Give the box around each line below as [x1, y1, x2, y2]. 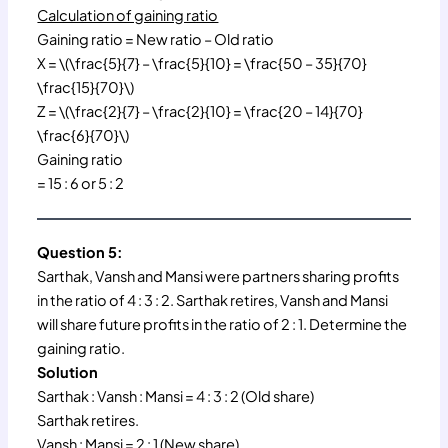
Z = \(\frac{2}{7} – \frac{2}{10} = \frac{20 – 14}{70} [37, 101, 364, 120]
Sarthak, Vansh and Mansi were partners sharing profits [37, 266, 400, 285]
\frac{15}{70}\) [37, 77, 135, 96]
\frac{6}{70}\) [37, 125, 130, 144]
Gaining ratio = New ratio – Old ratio [37, 29, 275, 48]
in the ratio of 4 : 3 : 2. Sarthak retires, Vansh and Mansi [37, 290, 389, 309]
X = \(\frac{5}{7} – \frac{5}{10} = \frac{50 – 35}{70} [37, 53, 368, 72]
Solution [37, 362, 99, 381]
